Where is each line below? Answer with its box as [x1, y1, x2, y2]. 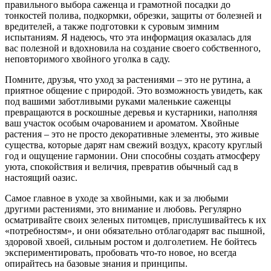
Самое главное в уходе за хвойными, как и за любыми [5, 193, 229, 204]
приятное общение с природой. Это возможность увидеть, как [5, 85, 263, 96]
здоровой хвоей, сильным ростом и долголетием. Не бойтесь [5, 237, 256, 247]
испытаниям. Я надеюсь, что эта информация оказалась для [5, 32, 251, 43]
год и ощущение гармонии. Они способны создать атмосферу [5, 151, 260, 162]
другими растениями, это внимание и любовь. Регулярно [5, 204, 241, 215]
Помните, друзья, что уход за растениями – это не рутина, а [5, 74, 250, 85]
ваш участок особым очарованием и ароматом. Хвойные [5, 118, 239, 129]
